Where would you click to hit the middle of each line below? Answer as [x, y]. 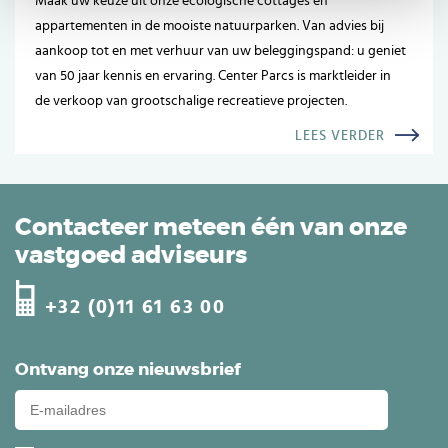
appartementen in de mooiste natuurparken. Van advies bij [209, 25]
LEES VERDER [340, 135]
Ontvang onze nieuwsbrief [128, 370]
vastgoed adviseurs [131, 255]
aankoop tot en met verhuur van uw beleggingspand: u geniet [220, 50]
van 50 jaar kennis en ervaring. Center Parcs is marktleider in [213, 75]
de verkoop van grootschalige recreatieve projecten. [191, 100]
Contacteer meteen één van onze [211, 227]
